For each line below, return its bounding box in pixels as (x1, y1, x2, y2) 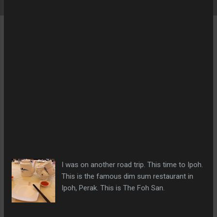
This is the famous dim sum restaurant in (62, 172, 194, 181)
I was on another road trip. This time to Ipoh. (62, 160, 203, 169)
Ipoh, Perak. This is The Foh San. (62, 184, 169, 192)
